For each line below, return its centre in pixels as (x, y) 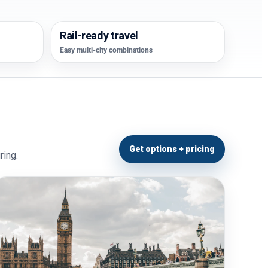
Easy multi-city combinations (106, 50)
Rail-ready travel (99, 36)
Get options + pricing (172, 149)
